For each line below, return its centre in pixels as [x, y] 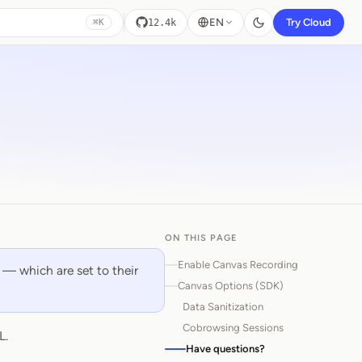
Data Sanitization [223, 307]
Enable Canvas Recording [238, 265]
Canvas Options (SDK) [231, 286]
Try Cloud [309, 22]
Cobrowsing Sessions [233, 328]
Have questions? [225, 349]
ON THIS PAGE [201, 238]
